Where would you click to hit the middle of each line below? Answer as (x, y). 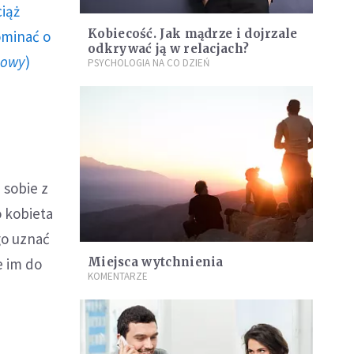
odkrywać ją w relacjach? (169, 49)
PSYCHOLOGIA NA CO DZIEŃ (149, 63)
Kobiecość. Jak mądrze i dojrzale (193, 34)
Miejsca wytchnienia (156, 262)
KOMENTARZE (118, 276)
